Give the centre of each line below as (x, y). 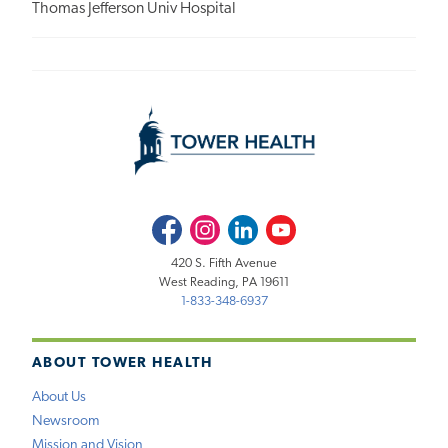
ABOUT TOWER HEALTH (122, 364)
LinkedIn (251, 225)
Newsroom (65, 421)
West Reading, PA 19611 (224, 282)
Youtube (289, 225)
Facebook (178, 225)
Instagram (215, 225)
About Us (59, 397)
